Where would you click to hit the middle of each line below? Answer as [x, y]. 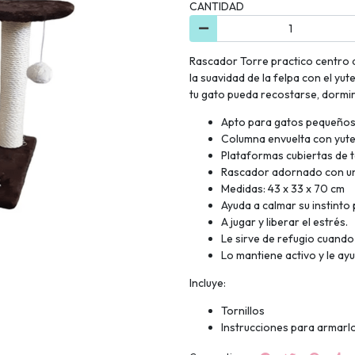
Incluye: [208, 282]
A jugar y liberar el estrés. [284, 221]
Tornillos [243, 310]
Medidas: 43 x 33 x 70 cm [283, 188]
